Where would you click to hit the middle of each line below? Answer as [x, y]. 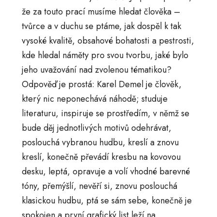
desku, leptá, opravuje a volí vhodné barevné [106, 172]
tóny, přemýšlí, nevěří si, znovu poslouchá [99, 186]
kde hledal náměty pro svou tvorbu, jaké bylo [105, 55]
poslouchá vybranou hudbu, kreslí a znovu [100, 143]
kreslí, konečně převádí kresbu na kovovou [101, 157]
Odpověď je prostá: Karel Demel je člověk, [101, 85]
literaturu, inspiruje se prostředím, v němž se [105, 114]
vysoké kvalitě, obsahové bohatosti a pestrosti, [108, 41]
